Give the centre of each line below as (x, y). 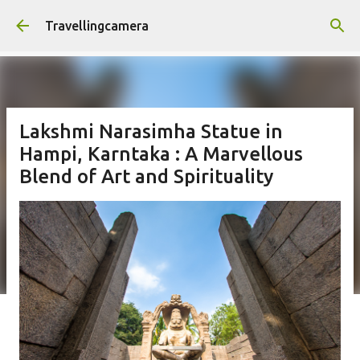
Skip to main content (180, 20)
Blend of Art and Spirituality (146, 176)
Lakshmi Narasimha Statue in (151, 131)
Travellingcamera (97, 26)
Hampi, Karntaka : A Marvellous (161, 154)
